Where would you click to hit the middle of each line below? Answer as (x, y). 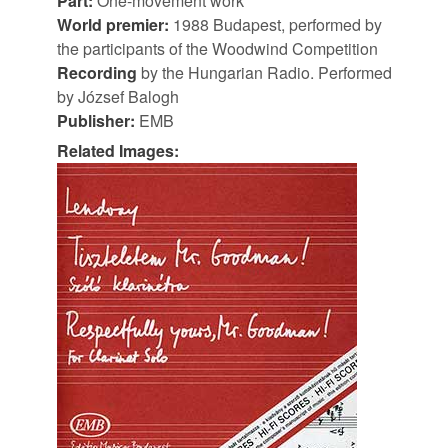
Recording (97, 72)
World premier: (113, 24)
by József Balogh (118, 96)
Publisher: (96, 120)
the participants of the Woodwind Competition (217, 48)
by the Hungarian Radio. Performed (264, 72)
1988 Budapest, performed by (275, 24)
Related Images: (118, 150)
